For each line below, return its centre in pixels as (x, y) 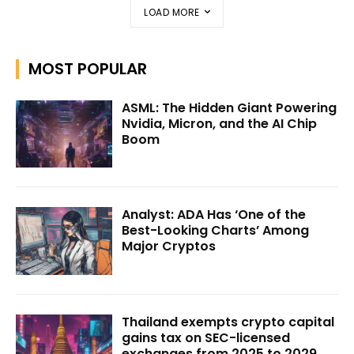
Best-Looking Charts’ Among (216, 231)
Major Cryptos (169, 247)
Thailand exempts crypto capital (228, 322)
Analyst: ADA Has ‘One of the (214, 215)
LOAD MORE (172, 12)
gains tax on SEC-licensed (206, 338)
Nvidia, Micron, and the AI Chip (220, 123)
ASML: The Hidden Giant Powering (230, 107)
